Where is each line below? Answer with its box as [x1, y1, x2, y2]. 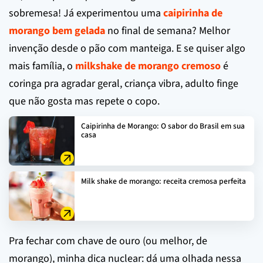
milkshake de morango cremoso [75, 58, 221, 73]
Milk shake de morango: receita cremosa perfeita [81, 175, 246, 187]
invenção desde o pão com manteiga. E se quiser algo [9, 41, 245, 56]
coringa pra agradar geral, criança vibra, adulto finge [9, 76, 238, 91]
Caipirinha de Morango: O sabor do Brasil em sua [81, 120, 245, 131]
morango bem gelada [9, 23, 105, 38]
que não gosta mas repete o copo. [9, 93, 160, 109]
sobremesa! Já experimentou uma [9, 5, 163, 21]
